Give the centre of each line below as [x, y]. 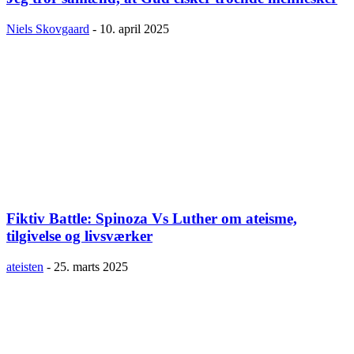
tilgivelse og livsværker [79, 236]
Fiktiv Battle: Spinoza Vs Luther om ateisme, [152, 219]
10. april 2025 [134, 28]
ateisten [25, 267]
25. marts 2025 [91, 267]
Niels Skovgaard [48, 28]
